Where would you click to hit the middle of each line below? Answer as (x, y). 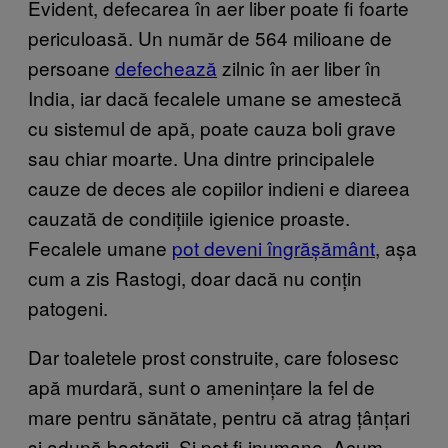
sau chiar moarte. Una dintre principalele (201, 157)
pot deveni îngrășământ (273, 247)
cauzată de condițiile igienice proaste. (189, 217)
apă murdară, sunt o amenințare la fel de (201, 386)
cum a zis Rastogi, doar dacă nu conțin (195, 277)
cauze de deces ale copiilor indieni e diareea (219, 187)
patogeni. (68, 307)
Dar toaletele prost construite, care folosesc (213, 356)
